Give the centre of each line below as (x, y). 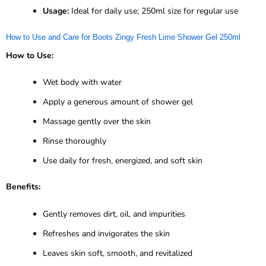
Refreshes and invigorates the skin (106, 233)
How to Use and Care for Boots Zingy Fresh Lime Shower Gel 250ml (123, 37)
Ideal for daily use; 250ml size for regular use (153, 11)
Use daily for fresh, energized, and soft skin (123, 161)
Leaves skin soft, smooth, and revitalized (118, 253)
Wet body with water (82, 83)
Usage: (56, 11)
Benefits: (23, 187)
